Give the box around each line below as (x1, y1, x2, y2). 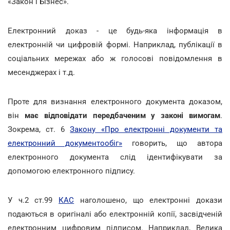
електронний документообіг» (8, 138, 122, 148)
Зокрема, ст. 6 (8, 124, 70, 134)
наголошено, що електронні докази (74, 195, 223, 205)
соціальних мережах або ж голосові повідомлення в (8, 53, 222, 63)
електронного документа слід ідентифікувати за (8, 152, 222, 162)
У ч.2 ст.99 (8, 195, 59, 205)
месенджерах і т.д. (8, 67, 75, 77)
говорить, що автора (122, 138, 222, 148)
